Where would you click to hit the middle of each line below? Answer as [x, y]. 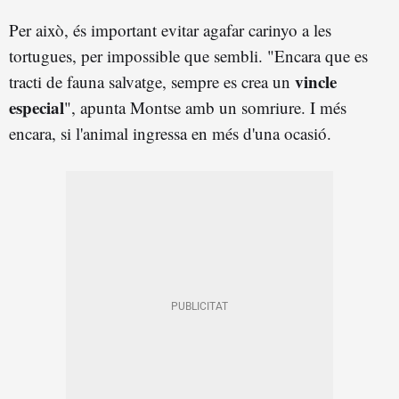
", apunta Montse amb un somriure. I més [205, 107]
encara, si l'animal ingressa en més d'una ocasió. [170, 133]
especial [37, 107]
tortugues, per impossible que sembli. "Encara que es [188, 55]
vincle [316, 81]
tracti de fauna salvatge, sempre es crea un [152, 81]
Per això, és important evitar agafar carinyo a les [170, 29]
